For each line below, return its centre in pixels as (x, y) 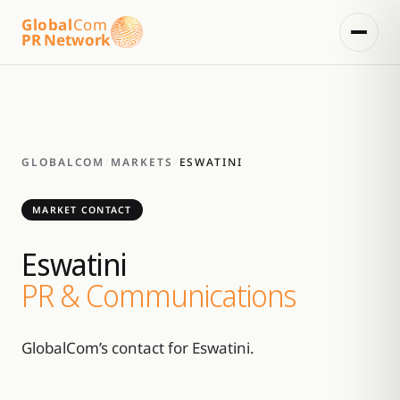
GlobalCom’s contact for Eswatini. (138, 348)
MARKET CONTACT (82, 210)
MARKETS (142, 162)
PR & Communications (158, 296)
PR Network (67, 40)
